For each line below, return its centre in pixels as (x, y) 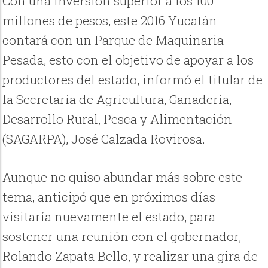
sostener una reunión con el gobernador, (122, 237)
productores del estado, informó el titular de (133, 79)
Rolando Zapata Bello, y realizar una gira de (130, 256)
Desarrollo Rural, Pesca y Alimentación (118, 119)
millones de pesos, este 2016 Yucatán (110, 20)
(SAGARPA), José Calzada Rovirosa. (104, 138)
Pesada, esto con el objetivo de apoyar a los (128, 60)
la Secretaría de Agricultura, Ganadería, (117, 99)
